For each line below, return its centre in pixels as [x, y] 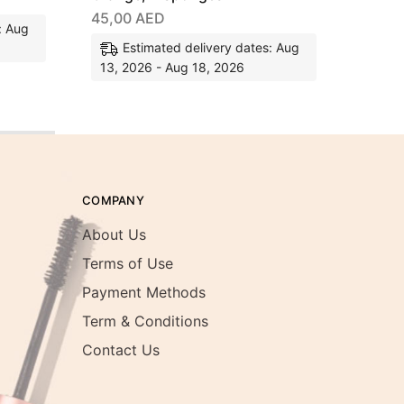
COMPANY [113, 200]
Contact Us [121, 349]
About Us [114, 234]
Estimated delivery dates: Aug [211, 47]
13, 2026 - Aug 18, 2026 [172, 67]
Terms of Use [128, 263]
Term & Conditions [145, 321]
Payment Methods [144, 292]
